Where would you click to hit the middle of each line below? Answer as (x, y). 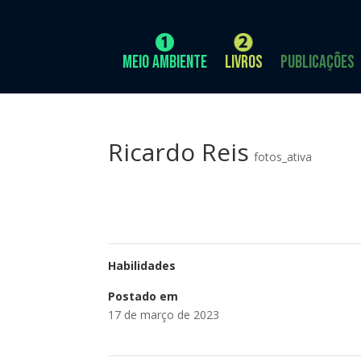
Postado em (143, 296)
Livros (244, 62)
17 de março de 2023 (164, 315)
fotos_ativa (283, 157)
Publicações (317, 62)
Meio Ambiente (165, 62)
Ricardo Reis (179, 152)
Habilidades (142, 266)
